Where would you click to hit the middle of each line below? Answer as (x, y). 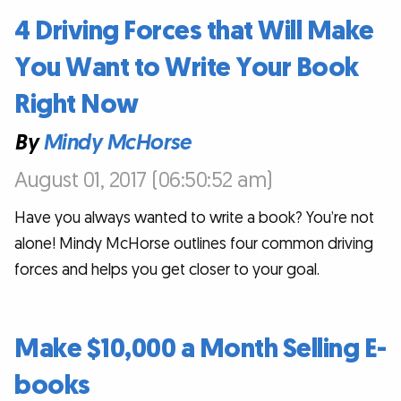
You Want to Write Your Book (187, 68)
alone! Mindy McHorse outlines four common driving (194, 244)
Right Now (77, 105)
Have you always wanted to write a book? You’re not (194, 218)
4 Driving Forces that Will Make (194, 32)
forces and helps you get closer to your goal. (167, 270)
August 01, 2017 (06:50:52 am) (144, 180)
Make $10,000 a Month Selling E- (200, 350)
